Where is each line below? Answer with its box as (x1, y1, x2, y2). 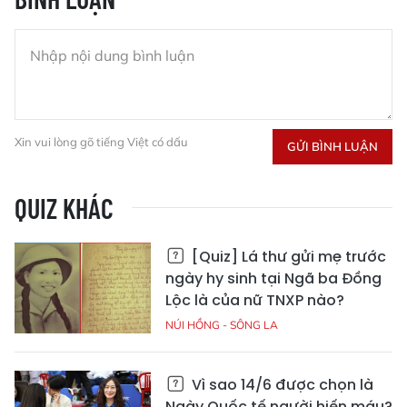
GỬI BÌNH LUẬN (287, 139, 378, 154)
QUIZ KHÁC (15, 192, 114, 224)
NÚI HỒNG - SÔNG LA (165, 318, 278, 332)
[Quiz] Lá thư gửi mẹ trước (188, 246, 386, 267)
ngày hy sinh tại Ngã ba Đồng (165, 268, 382, 289)
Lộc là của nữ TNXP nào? (165, 290, 344, 311)
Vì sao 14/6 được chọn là (188, 374, 373, 395)
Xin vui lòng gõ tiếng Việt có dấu (15, 134, 188, 149)
